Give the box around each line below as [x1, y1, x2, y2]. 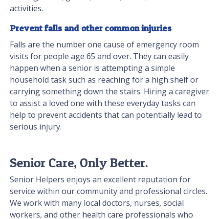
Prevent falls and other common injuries [10, 23, 172, 34]
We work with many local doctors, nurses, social [10, 197, 184, 209]
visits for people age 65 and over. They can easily [10, 51, 189, 62]
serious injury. [10, 121, 62, 132]
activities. [10, 3, 43, 14]
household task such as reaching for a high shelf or [10, 74, 198, 86]
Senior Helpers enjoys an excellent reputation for [10, 174, 191, 185]
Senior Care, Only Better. [10, 155, 148, 171]
